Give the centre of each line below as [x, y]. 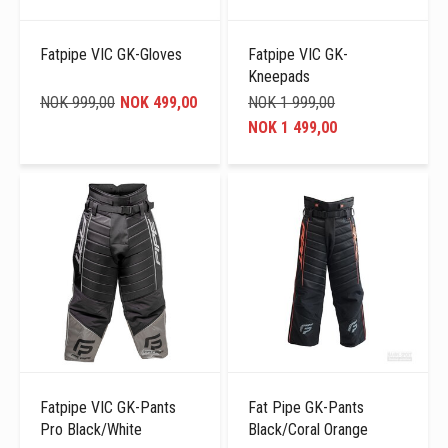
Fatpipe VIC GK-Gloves [111, 55]
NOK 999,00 [77, 103]
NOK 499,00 [158, 103]
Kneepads [279, 77]
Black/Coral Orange [308, 429]
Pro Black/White [91, 429]
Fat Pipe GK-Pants [306, 407]
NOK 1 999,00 [292, 103]
